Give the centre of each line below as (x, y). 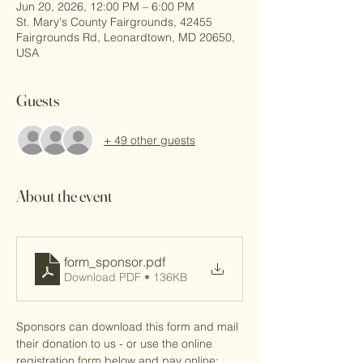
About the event (64, 196)
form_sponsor (103, 262)
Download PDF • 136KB (126, 277)
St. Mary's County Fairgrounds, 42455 (114, 22)
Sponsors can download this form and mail (129, 327)
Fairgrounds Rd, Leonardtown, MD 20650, (126, 37)
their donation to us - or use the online (116, 344)
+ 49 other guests (149, 140)
